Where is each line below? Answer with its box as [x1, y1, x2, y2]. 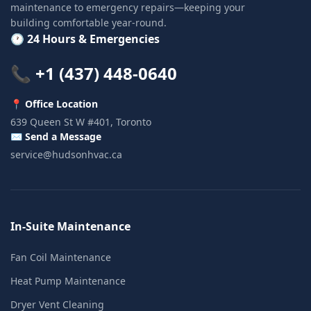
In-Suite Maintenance [10, 218, 131, 234]
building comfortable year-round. [10, 15, 167, 29]
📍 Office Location [10, 96, 98, 110]
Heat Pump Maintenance [10, 274, 126, 287]
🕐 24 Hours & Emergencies [10, 31, 160, 47]
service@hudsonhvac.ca [10, 147, 122, 161]
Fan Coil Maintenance [10, 250, 111, 264]
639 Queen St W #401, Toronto [10, 115, 151, 128]
